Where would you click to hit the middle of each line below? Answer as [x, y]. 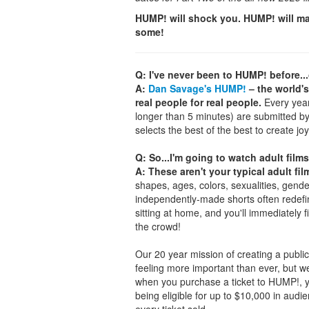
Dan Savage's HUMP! [197, 88]
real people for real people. [198, 102]
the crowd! [158, 226]
